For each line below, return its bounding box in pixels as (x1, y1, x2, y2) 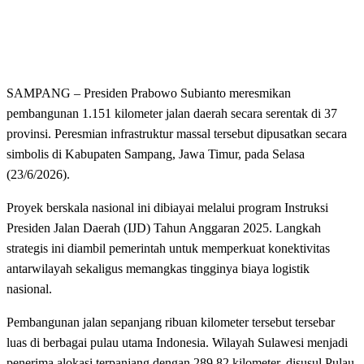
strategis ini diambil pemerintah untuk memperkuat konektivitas (6, 241, 330, 256)
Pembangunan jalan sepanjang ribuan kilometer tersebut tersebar (6, 315, 335, 330)
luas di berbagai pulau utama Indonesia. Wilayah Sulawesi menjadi (6, 336, 348, 350)
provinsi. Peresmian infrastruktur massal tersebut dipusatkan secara (6, 127, 347, 141)
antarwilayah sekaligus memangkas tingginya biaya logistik (6, 262, 310, 276)
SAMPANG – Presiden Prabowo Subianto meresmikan (6, 86, 291, 101)
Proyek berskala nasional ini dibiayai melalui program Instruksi (6, 201, 328, 215)
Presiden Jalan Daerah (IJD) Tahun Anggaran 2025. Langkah (6, 221, 321, 236)
